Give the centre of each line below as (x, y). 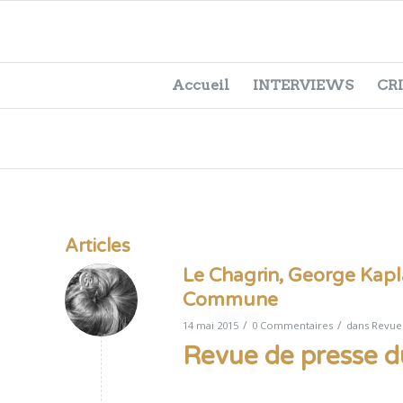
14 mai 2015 (210, 325)
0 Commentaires (292, 325)
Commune (230, 300)
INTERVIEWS (304, 85)
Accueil (201, 85)
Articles (98, 246)
